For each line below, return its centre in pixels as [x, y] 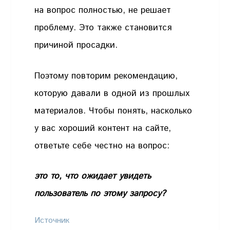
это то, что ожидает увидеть [93, 176]
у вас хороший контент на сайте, [103, 128]
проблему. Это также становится [103, 28]
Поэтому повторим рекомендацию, [106, 76]
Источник [52, 220]
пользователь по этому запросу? [100, 194]
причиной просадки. [78, 45]
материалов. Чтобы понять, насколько [113, 111]
